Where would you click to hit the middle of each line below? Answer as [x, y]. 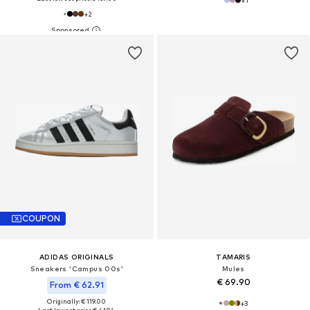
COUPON [41, 219]
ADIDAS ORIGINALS [77, 256]
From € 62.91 [76, 284]
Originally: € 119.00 [77, 301]
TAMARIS [234, 256]
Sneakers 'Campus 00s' [76, 268]
